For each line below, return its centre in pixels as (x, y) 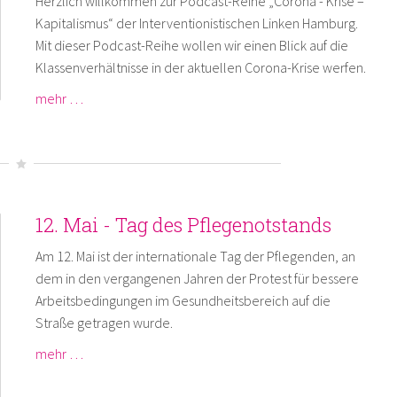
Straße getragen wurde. (104, 322)
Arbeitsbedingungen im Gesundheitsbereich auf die (183, 300)
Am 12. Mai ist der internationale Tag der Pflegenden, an (195, 256)
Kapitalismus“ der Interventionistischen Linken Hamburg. (196, 23)
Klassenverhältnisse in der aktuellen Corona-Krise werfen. (200, 67)
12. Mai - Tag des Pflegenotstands (183, 224)
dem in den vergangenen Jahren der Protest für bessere (197, 278)
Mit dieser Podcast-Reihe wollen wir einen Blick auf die (191, 45)
